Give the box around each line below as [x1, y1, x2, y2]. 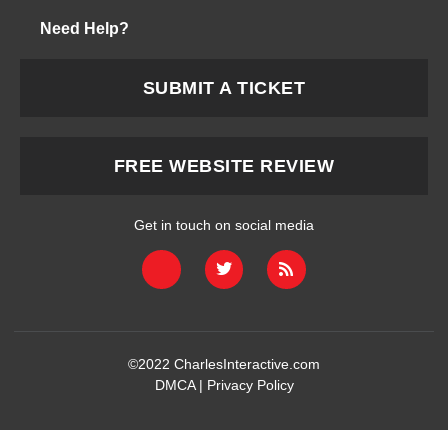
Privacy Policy [206, 376, 294, 393]
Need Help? [40, 19, 129, 37]
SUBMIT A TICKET [142, 77, 306, 98]
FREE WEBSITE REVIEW [113, 155, 335, 176]
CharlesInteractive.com [174, 355, 320, 372]
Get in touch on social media [134, 216, 314, 233]
